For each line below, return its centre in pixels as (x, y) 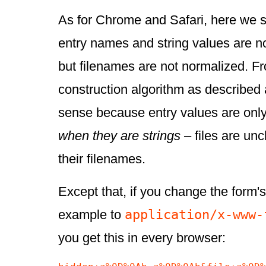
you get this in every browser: (142, 238)
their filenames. (102, 159)
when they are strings (119, 136)
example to (91, 215)
